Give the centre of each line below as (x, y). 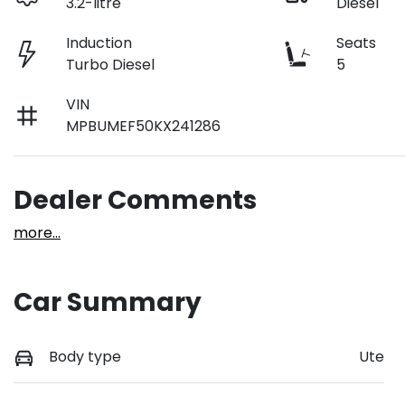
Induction (99, 43)
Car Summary (108, 303)
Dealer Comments (135, 201)
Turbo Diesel (111, 65)
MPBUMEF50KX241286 (144, 127)
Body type (85, 357)
